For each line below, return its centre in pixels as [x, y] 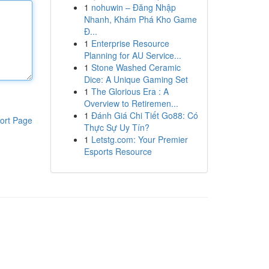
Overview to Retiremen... [131, 103]
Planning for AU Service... [132, 55]
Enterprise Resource [130, 43]
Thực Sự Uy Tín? [116, 127]
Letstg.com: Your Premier [139, 139]
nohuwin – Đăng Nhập [133, 7]
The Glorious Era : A [130, 91]
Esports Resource [118, 151]
